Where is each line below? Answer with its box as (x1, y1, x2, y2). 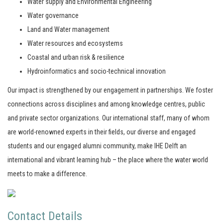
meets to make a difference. (7, 170, 87, 178)
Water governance (27, 11, 79, 19)
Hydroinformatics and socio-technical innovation (27, 67, 166, 75)
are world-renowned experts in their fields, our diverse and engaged (7, 128, 196, 136)
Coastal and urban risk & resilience (27, 53, 124, 61)
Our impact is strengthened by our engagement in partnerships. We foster (7, 86, 213, 94)
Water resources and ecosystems (27, 39, 123, 47)
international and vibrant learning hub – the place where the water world (7, 156, 208, 164)
